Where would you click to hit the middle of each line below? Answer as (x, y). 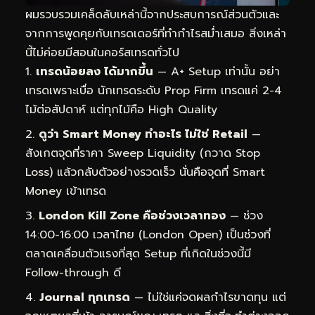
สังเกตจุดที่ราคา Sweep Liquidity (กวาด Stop (143, 154)
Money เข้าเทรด (66, 192)
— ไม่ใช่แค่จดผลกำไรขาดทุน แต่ (208, 298)
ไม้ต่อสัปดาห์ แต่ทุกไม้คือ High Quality (121, 110)
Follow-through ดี (73, 273)
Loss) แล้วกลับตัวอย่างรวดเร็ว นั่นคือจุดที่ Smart (145, 173)
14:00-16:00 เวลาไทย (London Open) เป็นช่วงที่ (148, 235)
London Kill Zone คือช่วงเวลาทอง (132, 216)
